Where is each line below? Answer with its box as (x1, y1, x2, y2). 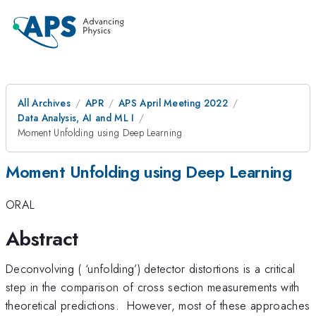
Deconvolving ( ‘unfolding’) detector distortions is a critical (6, 260, 296, 277)
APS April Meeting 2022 (118, 96, 229, 110)
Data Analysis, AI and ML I (18, 111, 135, 125)
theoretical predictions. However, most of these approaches (6, 296, 310, 314)
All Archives (18, 96, 71, 110)
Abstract (6, 224, 78, 253)
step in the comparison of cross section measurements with (6, 278, 300, 296)
